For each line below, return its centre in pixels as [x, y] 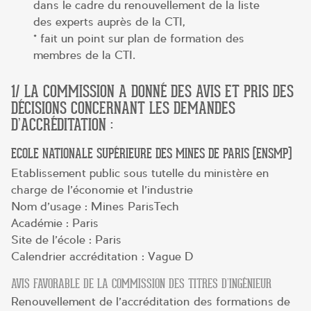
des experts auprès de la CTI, [109, 22]
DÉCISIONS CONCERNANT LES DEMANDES [123, 108]
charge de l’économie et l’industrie [102, 190]
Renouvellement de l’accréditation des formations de [151, 302]
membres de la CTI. [84, 55]
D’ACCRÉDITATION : [62, 125]
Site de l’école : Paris [66, 239]
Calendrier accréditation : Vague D [102, 256]
